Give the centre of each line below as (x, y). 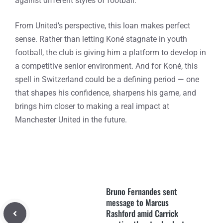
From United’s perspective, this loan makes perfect (103, 26)
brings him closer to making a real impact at (92, 106)
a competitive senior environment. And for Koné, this (106, 66)
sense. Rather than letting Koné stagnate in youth (101, 39)
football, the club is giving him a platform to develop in (111, 53)
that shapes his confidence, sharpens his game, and (106, 93)
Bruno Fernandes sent (142, 191)
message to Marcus (137, 202)
